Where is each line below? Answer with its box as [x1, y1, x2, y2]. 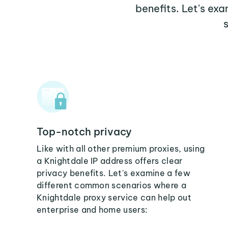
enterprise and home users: [37, 205, 148, 215]
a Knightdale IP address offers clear [37, 156, 183, 166]
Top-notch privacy [37, 125, 132, 138]
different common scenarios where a [37, 180, 186, 190]
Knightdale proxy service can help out [37, 192, 191, 203]
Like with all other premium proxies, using [37, 144, 205, 154]
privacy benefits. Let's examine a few [37, 168, 190, 178]
